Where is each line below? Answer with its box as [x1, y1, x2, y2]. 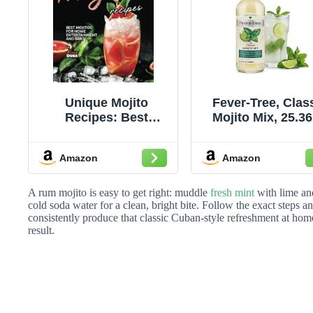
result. [28, 224, 54, 237]
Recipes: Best [65, 110, 149, 125]
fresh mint [210, 187, 254, 199]
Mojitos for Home [55, 125, 159, 140]
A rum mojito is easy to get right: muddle [28, 187, 210, 199]
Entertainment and [51, 140, 162, 154]
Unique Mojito [65, 96, 149, 110]
